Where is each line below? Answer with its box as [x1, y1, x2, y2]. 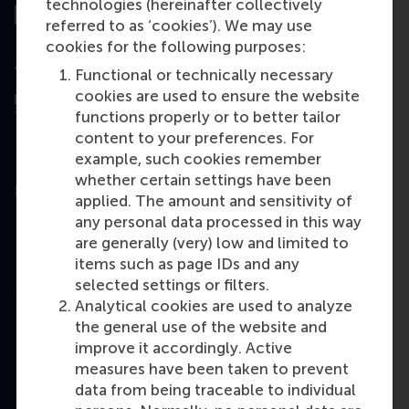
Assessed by [15, 56, 103, 74]
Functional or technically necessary [75, 66, 333, 85]
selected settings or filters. [75, 276, 269, 295]
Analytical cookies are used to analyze [75, 297, 352, 316]
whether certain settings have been [75, 171, 331, 190]
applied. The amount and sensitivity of [75, 192, 352, 211]
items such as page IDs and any [75, 255, 299, 274]
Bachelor [15, 217, 80, 236]
